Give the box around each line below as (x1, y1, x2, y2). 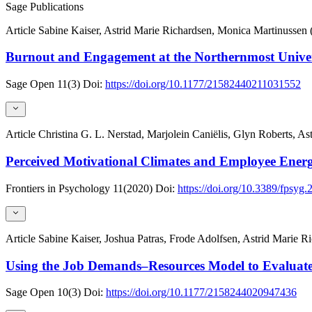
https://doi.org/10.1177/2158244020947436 (106, 286, 297, 299)
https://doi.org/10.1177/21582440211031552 (105, 77, 301, 90)
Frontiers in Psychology (6, 182, 110, 194)
